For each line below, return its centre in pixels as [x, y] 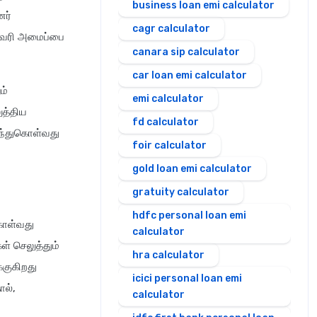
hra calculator [168, 255]
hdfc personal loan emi [189, 215]
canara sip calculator [186, 52]
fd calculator [166, 122]
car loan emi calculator [190, 75]
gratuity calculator [181, 192]
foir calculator [169, 145]
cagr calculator [171, 29]
